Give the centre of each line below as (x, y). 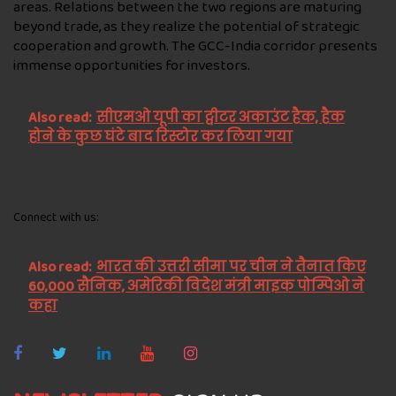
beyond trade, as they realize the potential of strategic (187, 27)
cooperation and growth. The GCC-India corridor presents (195, 46)
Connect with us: (56, 217)
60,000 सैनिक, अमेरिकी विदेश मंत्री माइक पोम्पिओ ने (196, 286)
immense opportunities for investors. (132, 65)
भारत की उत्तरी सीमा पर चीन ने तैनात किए (231, 267)
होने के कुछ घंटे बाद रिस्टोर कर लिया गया (160, 137)
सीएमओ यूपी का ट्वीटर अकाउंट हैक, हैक (221, 118)
